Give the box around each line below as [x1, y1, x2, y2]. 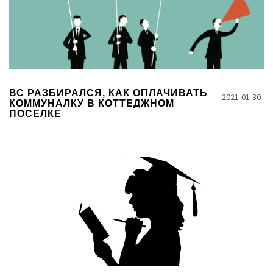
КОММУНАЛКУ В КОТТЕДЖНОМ [9, 98, 174, 108]
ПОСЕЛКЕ [9, 108, 62, 119]
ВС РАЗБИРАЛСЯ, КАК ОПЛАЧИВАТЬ [9, 88, 208, 98]
